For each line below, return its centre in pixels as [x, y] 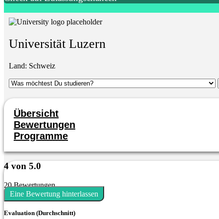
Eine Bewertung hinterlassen [54, 194]
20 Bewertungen [30, 185]
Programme [41, 136]
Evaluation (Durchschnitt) [40, 213]
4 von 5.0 [22, 166]
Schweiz [42, 66]
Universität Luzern [57, 44]
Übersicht [36, 114]
